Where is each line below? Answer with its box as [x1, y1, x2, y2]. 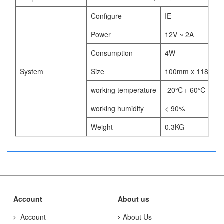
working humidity [91, 103, 144, 113]
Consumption [91, 47, 133, 58]
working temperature [91, 84, 156, 95]
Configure [91, 10, 122, 21]
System [20, 66, 43, 76]
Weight [91, 121, 113, 132]
